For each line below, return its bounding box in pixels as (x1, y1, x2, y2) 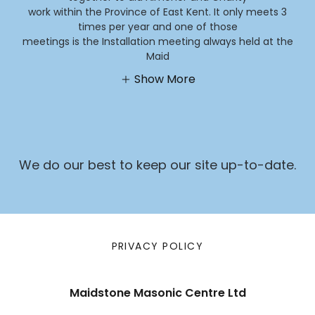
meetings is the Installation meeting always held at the (22, 34, 293, 49)
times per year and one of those (77, 19, 238, 34)
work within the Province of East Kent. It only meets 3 (28, 4, 287, 19)
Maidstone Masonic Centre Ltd (69, 285, 246, 302)
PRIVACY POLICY (111, 239, 204, 254)
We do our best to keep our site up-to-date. (19, 156, 296, 174)
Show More (134, 71, 195, 88)
